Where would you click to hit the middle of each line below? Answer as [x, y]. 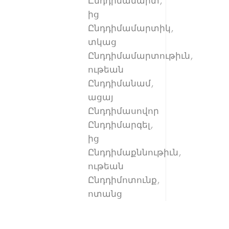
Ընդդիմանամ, [121, 84]
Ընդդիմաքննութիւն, [134, 153]
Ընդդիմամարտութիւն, [140, 56]
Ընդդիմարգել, [120, 125]
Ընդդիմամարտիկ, [131, 28]
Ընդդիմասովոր [123, 111]
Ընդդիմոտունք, [124, 180]
